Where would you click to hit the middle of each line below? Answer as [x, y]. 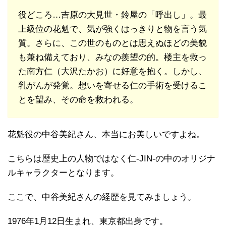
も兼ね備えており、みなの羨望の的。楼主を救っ [112, 57]
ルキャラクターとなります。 [63, 173]
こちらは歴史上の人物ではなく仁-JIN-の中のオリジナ [111, 158]
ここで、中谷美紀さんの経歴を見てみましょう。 [102, 197]
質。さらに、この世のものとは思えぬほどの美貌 [112, 43]
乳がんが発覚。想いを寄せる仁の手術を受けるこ [112, 85]
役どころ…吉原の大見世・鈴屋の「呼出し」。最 [112, 15]
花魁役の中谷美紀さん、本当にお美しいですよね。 [106, 134]
